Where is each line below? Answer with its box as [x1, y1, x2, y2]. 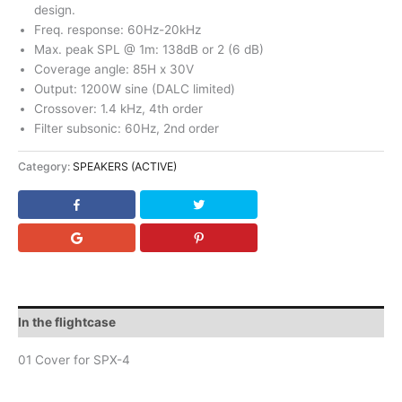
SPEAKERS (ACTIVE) [73, 160, 177, 174]
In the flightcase [18, 314, 116, 329]
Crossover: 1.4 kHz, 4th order [33, 101, 203, 117]
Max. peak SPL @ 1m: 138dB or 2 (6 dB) [33, 42, 264, 57]
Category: [18, 160, 73, 174]
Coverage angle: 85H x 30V [33, 62, 194, 77]
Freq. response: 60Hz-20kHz [33, 22, 201, 38]
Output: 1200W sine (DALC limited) [33, 82, 235, 97]
